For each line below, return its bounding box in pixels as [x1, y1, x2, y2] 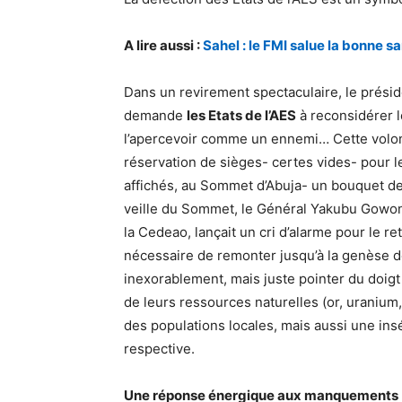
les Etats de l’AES [187, 107, 296, 124]
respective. [124, 340, 195, 357]
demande [124, 107, 187, 124]
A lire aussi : [124, 37, 203, 54]
